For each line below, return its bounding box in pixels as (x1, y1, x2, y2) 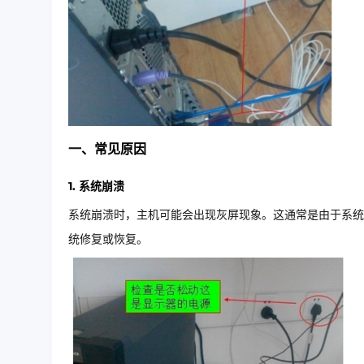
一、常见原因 (68, 141, 146, 157)
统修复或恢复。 (68, 232, 148, 246)
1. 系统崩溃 (68, 179, 124, 193)
